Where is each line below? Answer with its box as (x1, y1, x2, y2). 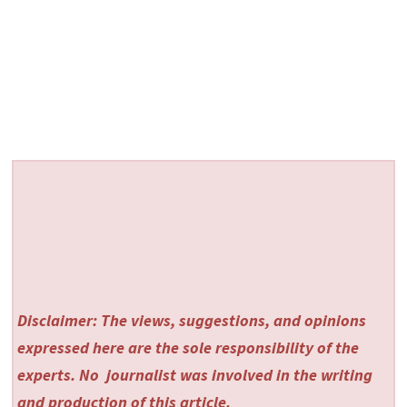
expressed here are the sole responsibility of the (17, 337, 360, 359)
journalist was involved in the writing (103, 364, 373, 386)
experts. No (17, 364, 104, 386)
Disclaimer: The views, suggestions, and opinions (17, 310, 367, 332)
